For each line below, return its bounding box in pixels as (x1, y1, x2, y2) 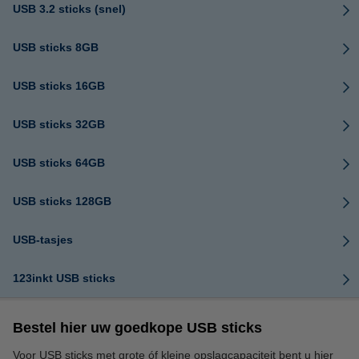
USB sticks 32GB (13, 118, 105, 131)
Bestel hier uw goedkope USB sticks (13, 320, 262, 337)
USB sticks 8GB (13, 41, 99, 54)
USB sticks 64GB (13, 156, 105, 170)
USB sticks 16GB (13, 79, 105, 93)
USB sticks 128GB (13, 195, 111, 208)
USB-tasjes (13, 233, 73, 247)
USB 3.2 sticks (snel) (13, 2, 126, 16)
